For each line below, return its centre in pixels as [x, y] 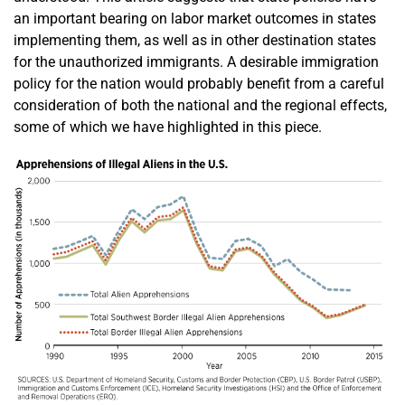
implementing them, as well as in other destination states [195, 40]
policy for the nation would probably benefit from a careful [199, 83]
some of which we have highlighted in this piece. [168, 127]
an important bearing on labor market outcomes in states [195, 18]
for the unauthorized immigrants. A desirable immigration [196, 61]
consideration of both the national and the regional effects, [200, 105]
